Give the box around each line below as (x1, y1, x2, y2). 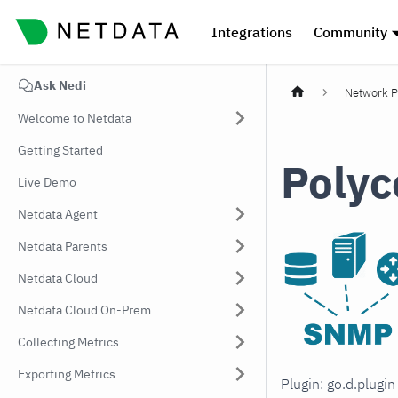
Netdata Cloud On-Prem (18, 302, 151, 318)
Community (313, 23, 387, 41)
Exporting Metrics (18, 366, 115, 382)
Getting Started (18, 142, 103, 158)
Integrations (211, 23, 292, 41)
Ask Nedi (34, 77, 86, 93)
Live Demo (18, 174, 76, 190)
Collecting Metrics (18, 334, 119, 350)
